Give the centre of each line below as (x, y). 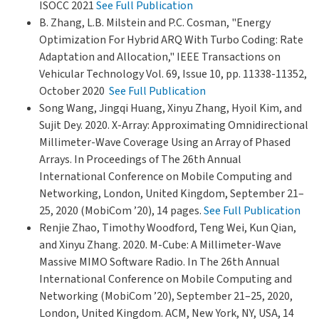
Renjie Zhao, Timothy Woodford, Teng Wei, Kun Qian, (168, 228)
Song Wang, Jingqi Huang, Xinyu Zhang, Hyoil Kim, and (171, 108)
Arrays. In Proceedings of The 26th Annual (140, 159)
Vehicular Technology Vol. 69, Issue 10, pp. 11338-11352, (173, 74)
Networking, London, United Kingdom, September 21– (172, 193)
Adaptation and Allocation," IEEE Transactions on (160, 57)
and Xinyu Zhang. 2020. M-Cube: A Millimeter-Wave (160, 245)
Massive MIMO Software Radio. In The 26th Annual (159, 262)
